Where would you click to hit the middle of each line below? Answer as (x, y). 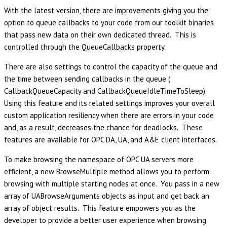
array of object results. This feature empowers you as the (100, 208)
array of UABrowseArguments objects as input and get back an (107, 196)
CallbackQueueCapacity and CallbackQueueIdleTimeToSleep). (105, 91)
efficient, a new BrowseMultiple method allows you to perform (107, 172)
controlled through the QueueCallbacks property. (85, 47)
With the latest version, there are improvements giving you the (106, 11)
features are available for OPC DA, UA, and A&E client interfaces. (110, 140)
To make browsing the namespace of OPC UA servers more (99, 160)
